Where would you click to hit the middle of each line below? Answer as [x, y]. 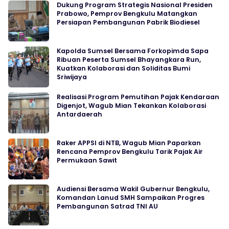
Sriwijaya [72, 77]
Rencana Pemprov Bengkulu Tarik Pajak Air [130, 151]
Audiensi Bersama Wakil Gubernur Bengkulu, [133, 189]
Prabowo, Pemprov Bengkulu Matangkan [127, 13]
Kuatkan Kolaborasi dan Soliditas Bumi [123, 68]
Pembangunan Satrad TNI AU [107, 206]
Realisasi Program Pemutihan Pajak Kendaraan [138, 97]
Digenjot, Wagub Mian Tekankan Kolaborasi [131, 105]
